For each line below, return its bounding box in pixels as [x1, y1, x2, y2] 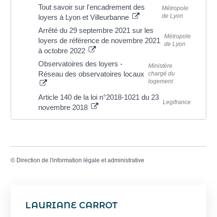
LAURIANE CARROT [25, 200, 118, 211]
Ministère [148, 62, 172, 70]
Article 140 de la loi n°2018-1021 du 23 [38, 93, 159, 101]
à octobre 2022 [38, 46, 88, 55]
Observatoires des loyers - [38, 59, 123, 68]
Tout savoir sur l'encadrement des [38, 2, 145, 11]
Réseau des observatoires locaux [38, 69, 145, 78]
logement [148, 78, 173, 85]
